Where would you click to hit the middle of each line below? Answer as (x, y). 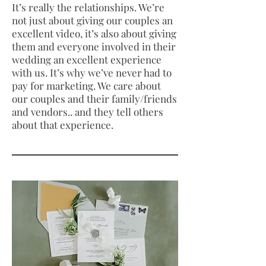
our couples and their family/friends (94, 99)
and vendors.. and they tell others (88, 112)
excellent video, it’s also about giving (94, 33)
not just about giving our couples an (92, 20)
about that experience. (63, 125)
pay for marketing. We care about (86, 85)
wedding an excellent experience (87, 59)
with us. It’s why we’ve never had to (92, 72)
